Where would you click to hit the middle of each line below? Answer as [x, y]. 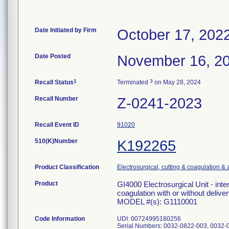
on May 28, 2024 [177, 82]
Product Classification [67, 167]
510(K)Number [56, 141]
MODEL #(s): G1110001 [157, 202]
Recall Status [54, 82]
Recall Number [56, 99]
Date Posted [53, 56]
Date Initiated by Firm [66, 30]
